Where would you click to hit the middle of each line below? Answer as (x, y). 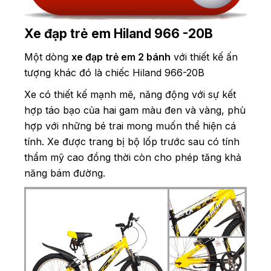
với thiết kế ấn (204, 57)
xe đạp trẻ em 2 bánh (121, 57)
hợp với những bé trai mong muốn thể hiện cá (130, 126)
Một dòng (48, 57)
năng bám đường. (65, 173)
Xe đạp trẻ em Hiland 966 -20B (119, 33)
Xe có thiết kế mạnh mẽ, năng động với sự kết (130, 94)
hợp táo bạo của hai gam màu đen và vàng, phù (135, 110)
